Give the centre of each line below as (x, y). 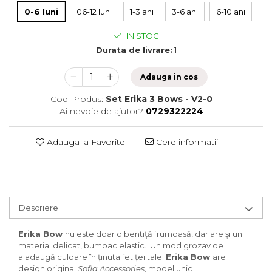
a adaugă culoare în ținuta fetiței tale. (92, 257)
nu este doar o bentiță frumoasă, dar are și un (154, 233)
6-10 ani (230, 11)
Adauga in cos (169, 76)
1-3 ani (141, 11)
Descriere (39, 207)
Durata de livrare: (134, 49)
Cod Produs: (77, 99)
